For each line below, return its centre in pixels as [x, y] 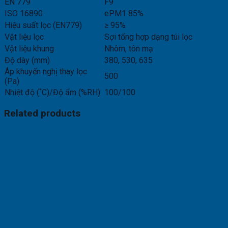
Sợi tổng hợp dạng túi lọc [148, 37]
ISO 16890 [24, 13]
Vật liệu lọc [24, 37]
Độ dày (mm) [27, 60]
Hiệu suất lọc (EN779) [43, 25]
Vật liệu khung [29, 48]
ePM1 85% [124, 13]
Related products [42, 113]
